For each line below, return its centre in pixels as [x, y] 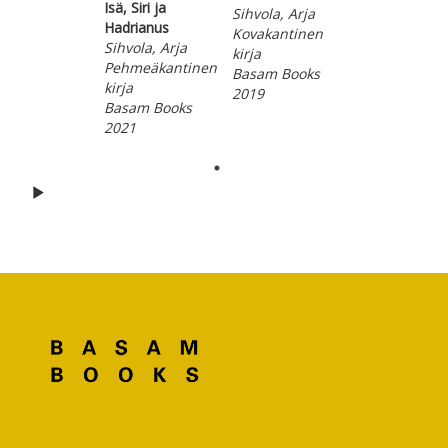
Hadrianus [136, 27]
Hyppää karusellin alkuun [130, 192]
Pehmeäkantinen [160, 67]
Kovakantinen [277, 33]
